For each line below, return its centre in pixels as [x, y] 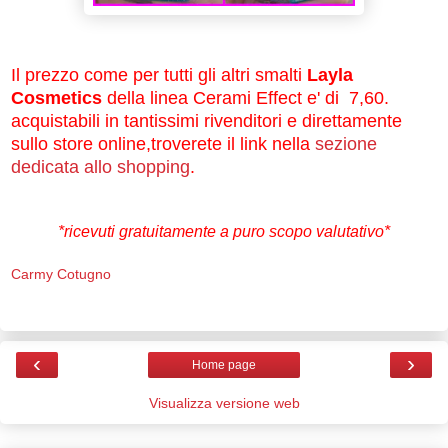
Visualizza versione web [224, 403]
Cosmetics [56, 97]
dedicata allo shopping [100, 166]
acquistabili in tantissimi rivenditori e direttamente [206, 120]
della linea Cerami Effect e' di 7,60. [245, 97]
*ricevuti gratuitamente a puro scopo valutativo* [224, 231]
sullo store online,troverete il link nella [163, 143]
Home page [224, 365]
